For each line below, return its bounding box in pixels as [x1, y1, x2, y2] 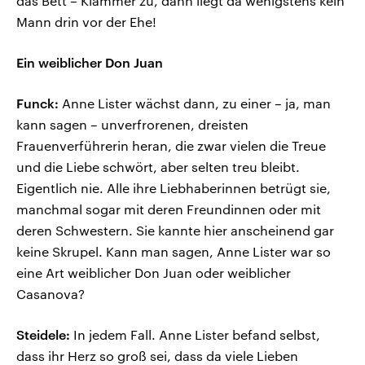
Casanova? [16, 286, 85, 302]
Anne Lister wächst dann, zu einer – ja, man [59, 95, 331, 112]
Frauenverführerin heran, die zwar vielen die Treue [16, 138, 326, 154]
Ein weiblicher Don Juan [16, 55, 163, 71]
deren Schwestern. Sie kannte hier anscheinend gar [16, 222, 334, 239]
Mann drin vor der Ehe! [16, 14, 156, 30]
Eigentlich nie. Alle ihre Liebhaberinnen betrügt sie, [16, 180, 331, 196]
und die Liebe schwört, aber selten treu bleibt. [16, 159, 300, 175]
